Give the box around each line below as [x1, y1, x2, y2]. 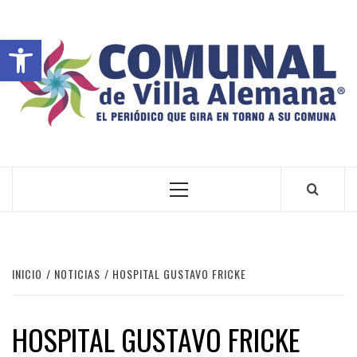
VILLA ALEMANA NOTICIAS [12, 135, 181, 152]
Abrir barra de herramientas [7, 31, 304, 63]
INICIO [12, 265, 42, 283]
